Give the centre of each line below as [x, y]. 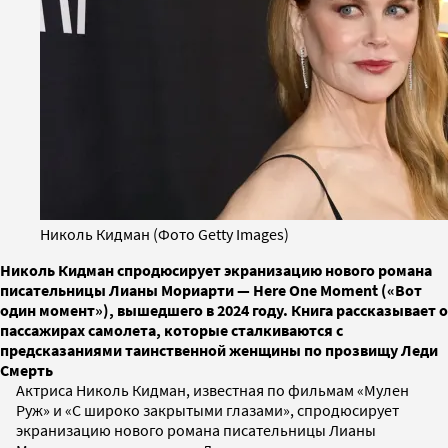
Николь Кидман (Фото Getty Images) [164, 233]
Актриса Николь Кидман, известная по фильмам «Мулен [212, 389]
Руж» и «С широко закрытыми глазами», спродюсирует [207, 409]
